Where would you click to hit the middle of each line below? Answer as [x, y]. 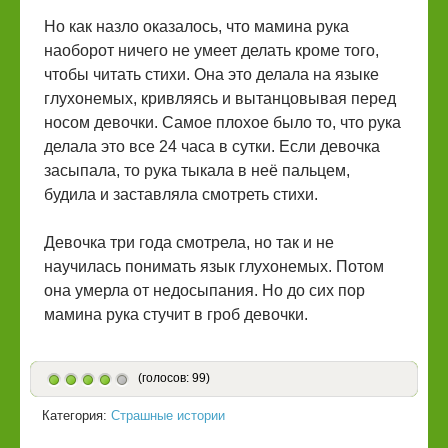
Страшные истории [168, 416]
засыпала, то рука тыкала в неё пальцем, [197, 170]
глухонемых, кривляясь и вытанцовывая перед [220, 98]
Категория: [76, 416]
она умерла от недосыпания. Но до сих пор [204, 290]
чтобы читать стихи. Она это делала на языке [211, 74]
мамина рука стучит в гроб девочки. [176, 314]
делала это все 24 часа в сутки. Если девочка [212, 146]
